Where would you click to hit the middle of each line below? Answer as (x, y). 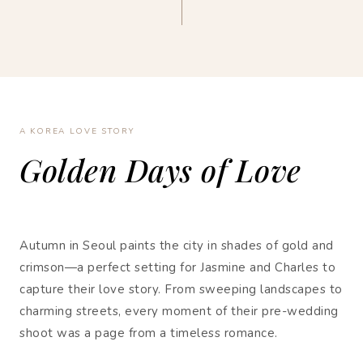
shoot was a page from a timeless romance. (149, 333)
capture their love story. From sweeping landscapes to (181, 289)
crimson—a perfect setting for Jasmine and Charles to (177, 267)
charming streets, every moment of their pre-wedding (179, 311)
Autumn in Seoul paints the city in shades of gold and (177, 246)
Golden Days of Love (160, 170)
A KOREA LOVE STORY (77, 131)
